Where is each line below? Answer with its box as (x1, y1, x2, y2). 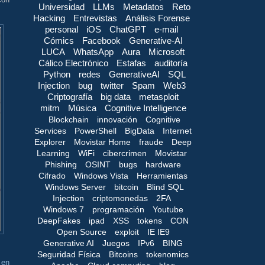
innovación (97, 114, 137, 124)
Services (34, 125, 66, 135)
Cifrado (38, 170, 66, 180)
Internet (163, 125, 192, 135)
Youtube (152, 204, 183, 214)
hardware (146, 159, 181, 169)
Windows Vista (74, 170, 128, 180)
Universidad (38, 1, 85, 12)
